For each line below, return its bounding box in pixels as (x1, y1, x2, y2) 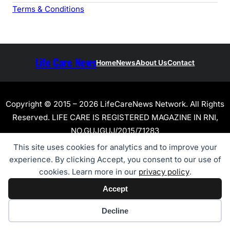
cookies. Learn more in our (39, 167, 139, 177)
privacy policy (138, 167, 189, 177)
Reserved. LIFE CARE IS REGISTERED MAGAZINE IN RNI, (12, 112, 218, 122)
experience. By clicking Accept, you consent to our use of (9, 155, 221, 164)
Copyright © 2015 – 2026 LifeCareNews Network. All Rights (6, 99, 224, 109)
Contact (167, 58, 195, 67)
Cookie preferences (23, 205, 92, 214)
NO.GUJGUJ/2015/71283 (71, 125, 159, 136)
